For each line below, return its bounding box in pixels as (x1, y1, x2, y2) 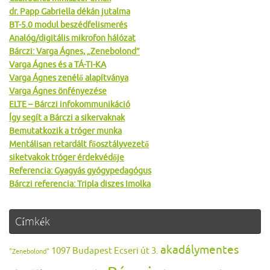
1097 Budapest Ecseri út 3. (51, 245, 159, 257)
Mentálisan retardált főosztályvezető (9, 139, 149, 150)
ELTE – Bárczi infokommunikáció (9, 99, 130, 110)
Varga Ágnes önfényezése (9, 86, 107, 97)
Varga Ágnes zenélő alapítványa (9, 73, 128, 84)
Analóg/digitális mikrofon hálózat (9, 33, 136, 44)
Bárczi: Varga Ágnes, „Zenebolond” (9, 46, 140, 57)
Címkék (15, 214, 50, 229)
